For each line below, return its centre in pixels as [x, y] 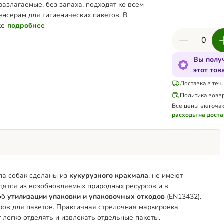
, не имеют [166, 176]
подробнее [26, 26]
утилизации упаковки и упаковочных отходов [85, 197]
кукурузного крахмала [109, 176]
